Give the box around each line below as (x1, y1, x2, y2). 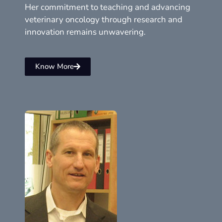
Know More (35, 61, 74, 72)
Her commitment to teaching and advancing (25, 1, 190, 13)
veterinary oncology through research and (25, 13, 182, 25)
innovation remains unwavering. (25, 26, 146, 38)
